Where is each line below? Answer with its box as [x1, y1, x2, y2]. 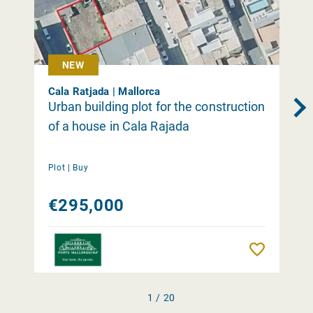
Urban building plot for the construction [48, 99, 265, 114]
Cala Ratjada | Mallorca [48, 85, 161, 98]
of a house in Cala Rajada [48, 118, 190, 133]
